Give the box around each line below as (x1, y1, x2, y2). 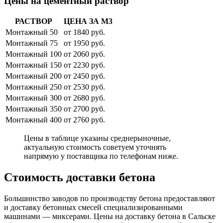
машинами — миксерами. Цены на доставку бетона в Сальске (4, 212, 216, 221)
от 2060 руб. (64, 50, 105, 59)
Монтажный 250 (5, 83, 62, 92)
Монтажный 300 (5, 94, 62, 103)
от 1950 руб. (64, 39, 105, 48)
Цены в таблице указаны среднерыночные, (24, 134, 171, 143)
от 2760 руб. (64, 115, 105, 124)
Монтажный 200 (5, 72, 62, 81)
